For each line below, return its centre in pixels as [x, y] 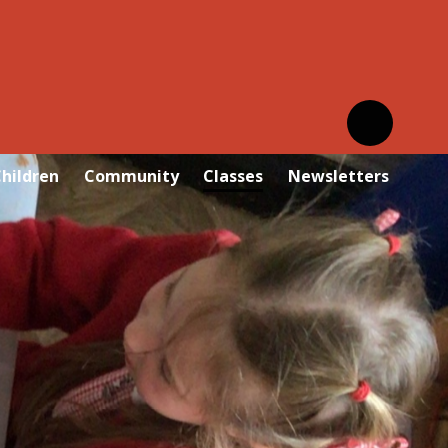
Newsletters [338, 176]
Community [131, 176]
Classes [233, 176]
